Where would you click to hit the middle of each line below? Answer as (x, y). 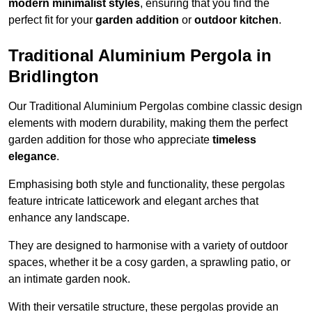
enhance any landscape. (69, 218)
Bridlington (54, 77)
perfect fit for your (52, 20)
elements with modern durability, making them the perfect (148, 123)
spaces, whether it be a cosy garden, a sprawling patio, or (149, 263)
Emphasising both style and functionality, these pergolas (147, 185)
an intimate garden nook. (69, 279)
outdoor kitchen (236, 20)
